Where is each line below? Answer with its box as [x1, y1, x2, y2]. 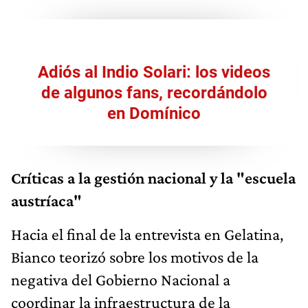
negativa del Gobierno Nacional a [11, 269, 230, 289]
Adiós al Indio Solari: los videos [38, 62, 270, 82]
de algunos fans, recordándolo [41, 82, 267, 102]
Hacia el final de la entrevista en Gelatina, [11, 224, 283, 243]
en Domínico [107, 103, 201, 123]
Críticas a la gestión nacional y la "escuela [11, 168, 296, 187]
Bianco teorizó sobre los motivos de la [11, 247, 258, 266]
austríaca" [11, 190, 82, 210]
